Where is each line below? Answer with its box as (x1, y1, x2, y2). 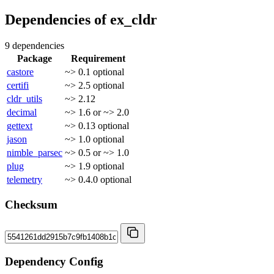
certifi (7, 80, 29, 91)
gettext (7, 120, 32, 131)
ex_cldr (110, 11, 157, 28)
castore (7, 66, 34, 77)
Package (17, 53, 52, 64)
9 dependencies (5, 40, 64, 51)
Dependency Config (5, 254, 103, 268)
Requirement (71, 53, 125, 64)
